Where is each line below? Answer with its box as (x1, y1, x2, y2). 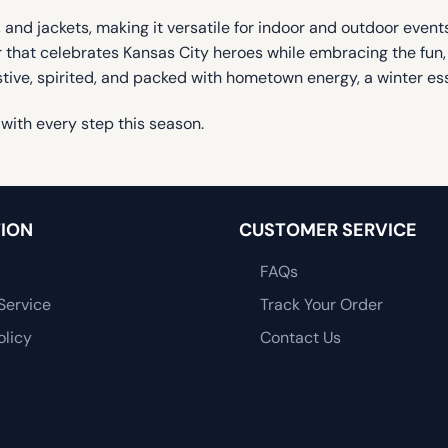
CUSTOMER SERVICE (239, 218, 417, 243)
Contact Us (259, 327, 341, 349)
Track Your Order (259, 294, 383, 316)
